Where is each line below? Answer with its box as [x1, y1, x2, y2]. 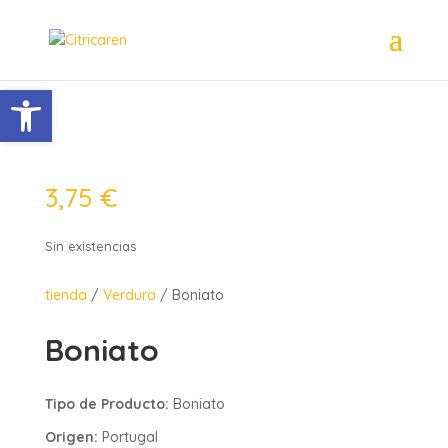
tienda [44, 286, 87, 304]
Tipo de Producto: [44, 395, 169, 413]
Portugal [97, 428, 158, 446]
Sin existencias [44, 238, 136, 254]
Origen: [44, 428, 98, 446]
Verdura [102, 286, 156, 304]
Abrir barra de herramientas [9, 79, 208, 119]
